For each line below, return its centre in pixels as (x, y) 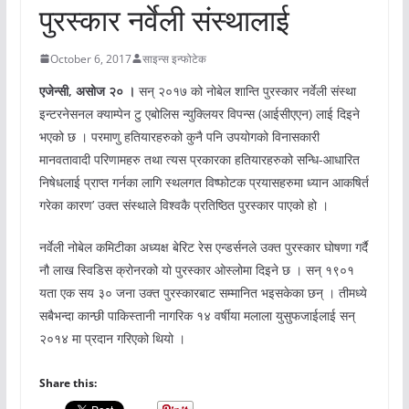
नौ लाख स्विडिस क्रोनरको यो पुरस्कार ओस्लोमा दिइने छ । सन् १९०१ (196, 269)
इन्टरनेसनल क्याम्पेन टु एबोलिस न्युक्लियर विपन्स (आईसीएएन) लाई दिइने (199, 113)
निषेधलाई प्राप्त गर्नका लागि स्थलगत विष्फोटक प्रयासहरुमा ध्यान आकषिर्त (204, 182)
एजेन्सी (53, 90)
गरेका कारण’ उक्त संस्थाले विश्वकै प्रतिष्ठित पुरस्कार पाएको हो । (184, 204)
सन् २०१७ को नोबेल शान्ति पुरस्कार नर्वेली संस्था (245, 90)
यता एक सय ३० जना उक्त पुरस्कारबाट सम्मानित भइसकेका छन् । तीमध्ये (203, 292)
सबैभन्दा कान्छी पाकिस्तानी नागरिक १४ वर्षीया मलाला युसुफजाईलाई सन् (197, 315)
